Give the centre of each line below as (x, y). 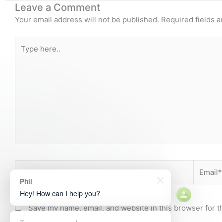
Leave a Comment (57, 7)
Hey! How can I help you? (60, 193)
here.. (25, 54)
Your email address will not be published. (87, 19)
